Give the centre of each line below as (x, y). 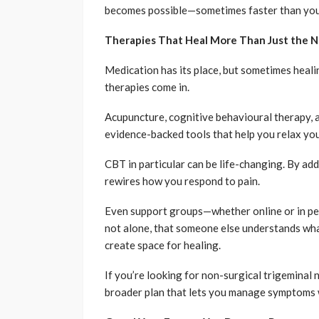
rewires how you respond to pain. (182, 181)
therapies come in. (147, 87)
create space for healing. (163, 245)
